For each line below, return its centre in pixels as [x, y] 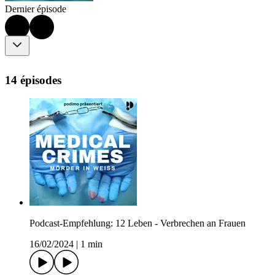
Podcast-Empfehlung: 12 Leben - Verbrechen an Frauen [137, 223]
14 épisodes [33, 80]
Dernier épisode [36, 9]
